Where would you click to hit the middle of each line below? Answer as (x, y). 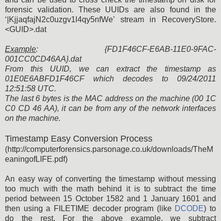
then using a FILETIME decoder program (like (90, 208)
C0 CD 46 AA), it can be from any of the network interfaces (110, 108)
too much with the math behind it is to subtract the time (110, 188)
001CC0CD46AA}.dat (43, 59)
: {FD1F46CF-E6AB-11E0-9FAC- (126, 49)
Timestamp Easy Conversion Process (79, 138)
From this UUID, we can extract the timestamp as (110, 69)
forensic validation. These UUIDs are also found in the (110, 9)
